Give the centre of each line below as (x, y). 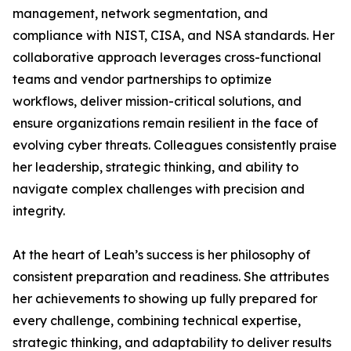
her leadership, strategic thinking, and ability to (156, 167)
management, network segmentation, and (140, 13)
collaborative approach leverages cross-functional (167, 57)
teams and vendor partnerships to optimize (142, 79)
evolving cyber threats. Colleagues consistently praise (175, 145)
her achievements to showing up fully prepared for (165, 299)
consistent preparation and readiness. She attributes (171, 277)
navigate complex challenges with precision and (159, 189)
